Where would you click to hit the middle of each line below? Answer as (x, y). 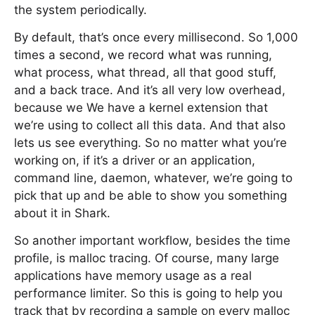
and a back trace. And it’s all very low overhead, (150, 90)
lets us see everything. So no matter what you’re (150, 143)
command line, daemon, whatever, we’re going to (153, 178)
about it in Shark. (62, 213)
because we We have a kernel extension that (141, 108)
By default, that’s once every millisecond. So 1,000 (156, 37)
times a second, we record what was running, (143, 55)
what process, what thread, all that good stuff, (145, 72)
